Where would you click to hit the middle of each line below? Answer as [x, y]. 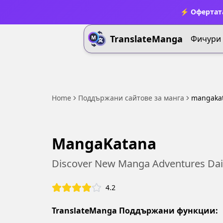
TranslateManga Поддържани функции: [135, 211]
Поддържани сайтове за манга [131, 98]
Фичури [206, 39]
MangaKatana [104, 144]
